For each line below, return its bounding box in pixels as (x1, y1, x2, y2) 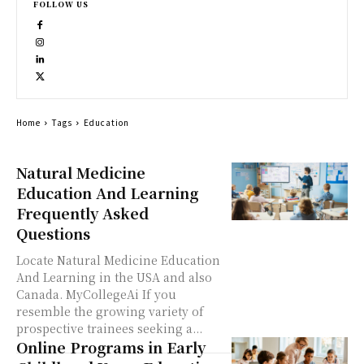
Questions (16, 222, 90, 244)
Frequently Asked (16, 201, 149, 223)
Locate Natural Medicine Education (16, 251, 220, 268)
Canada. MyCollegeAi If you (16, 285, 176, 302)
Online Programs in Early (16, 336, 206, 357)
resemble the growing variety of (16, 302, 204, 319)
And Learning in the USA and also (16, 268, 212, 285)
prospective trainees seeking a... (16, 319, 202, 336)
